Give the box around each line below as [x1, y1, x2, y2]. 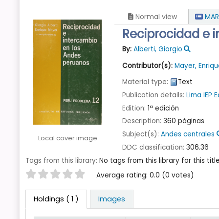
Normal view [133, 12, 177, 22]
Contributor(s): [122, 61, 175, 71]
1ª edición [148, 103, 179, 113]
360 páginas [163, 116, 205, 126]
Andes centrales [161, 130, 215, 139]
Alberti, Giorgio [133, 44, 182, 54]
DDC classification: [122, 142, 187, 152]
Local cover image [38, 133, 97, 142]
